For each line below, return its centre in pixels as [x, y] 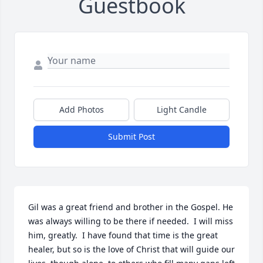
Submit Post [131, 136]
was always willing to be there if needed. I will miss [131, 221]
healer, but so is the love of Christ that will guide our [131, 249]
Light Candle [182, 109]
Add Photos [81, 109]
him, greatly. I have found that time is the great [123, 235]
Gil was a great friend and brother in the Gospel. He [131, 207]
